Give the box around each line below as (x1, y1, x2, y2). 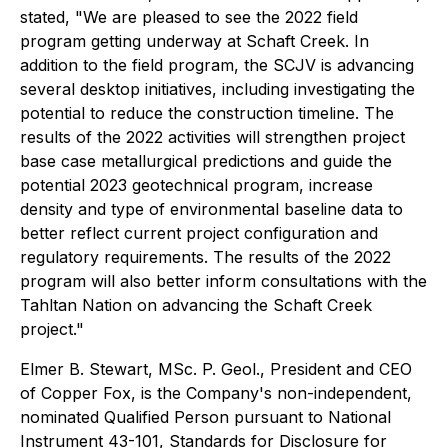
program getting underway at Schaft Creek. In (20, 31, 369, 51)
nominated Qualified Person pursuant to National (20, 407, 391, 427)
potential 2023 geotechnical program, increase (20, 175, 373, 195)
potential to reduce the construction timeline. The (20, 103, 394, 123)
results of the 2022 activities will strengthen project (20, 127, 405, 147)
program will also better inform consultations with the (20, 271, 427, 291)
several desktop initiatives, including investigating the (20, 79, 415, 99)
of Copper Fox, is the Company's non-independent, (20, 383, 412, 403)
